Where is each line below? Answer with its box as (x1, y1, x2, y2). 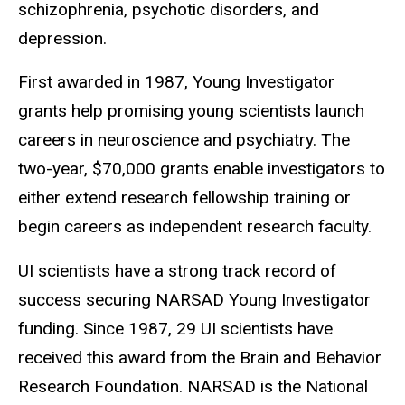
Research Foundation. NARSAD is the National (18, 375, 368, 397)
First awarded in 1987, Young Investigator (18, 71, 334, 93)
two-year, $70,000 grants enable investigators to (18, 158, 385, 180)
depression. (18, 28, 107, 50)
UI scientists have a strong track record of (18, 259, 336, 281)
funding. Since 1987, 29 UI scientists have (18, 317, 333, 339)
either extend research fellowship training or (18, 187, 351, 209)
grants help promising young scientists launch (18, 100, 364, 122)
